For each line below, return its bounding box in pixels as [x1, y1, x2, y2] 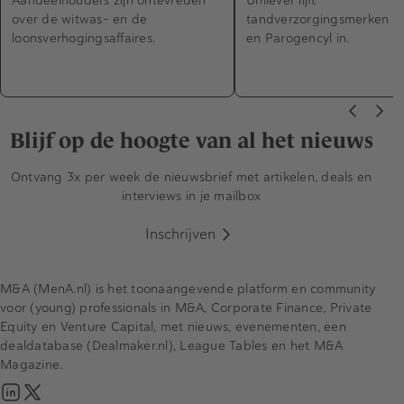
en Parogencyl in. [246, 30, 350, 47]
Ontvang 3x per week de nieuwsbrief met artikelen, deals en [10, 169, 372, 186]
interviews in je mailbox [122, 188, 261, 205]
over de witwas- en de [12, 11, 148, 28]
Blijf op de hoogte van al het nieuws [9, 128, 373, 153]
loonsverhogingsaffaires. [12, 30, 155, 47]
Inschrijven [145, 225, 216, 244]
